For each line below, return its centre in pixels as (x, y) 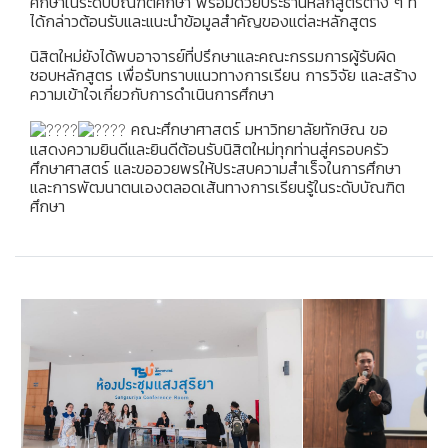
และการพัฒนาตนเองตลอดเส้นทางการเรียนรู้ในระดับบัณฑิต (217, 186)
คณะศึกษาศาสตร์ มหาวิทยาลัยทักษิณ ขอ (257, 128)
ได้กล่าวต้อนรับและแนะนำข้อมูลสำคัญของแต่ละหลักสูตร (203, 20)
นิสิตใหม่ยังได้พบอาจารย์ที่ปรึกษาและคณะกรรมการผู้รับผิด (213, 55)
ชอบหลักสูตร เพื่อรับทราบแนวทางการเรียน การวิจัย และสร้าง (223, 74)
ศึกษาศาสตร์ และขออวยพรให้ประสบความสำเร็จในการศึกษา (215, 167)
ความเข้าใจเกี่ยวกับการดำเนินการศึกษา (152, 93)
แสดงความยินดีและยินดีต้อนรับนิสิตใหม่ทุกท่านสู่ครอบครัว (209, 148)
